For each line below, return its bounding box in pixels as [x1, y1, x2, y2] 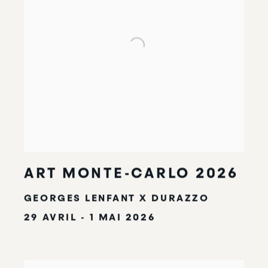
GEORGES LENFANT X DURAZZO [23, 192, 209, 205]
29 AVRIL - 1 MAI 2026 [23, 211, 156, 224]
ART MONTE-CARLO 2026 [23, 165, 239, 183]
